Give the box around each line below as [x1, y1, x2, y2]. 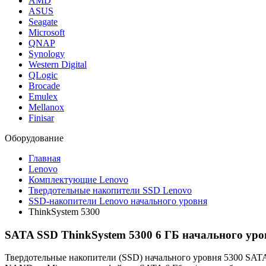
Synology [28, 49, 65, 59]
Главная [28, 153, 61, 163]
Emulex [28, 91, 58, 102]
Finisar [28, 113, 54, 123]
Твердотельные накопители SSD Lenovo [28, 185, 192, 195]
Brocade [28, 81, 60, 91]
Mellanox [28, 102, 64, 112]
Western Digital [28, 59, 87, 69]
